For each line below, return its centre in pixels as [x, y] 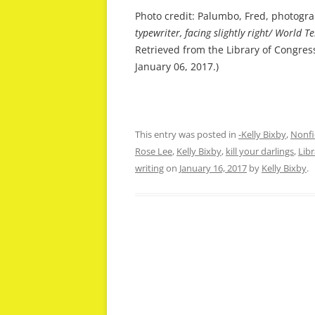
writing [149, 168]
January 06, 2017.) [177, 66]
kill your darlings [260, 151]
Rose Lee [154, 151]
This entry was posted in [187, 134]
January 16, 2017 [213, 168]
